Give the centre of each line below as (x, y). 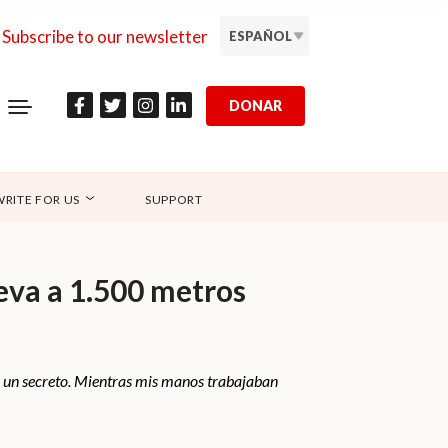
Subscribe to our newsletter (105, 36)
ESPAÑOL (260, 36)
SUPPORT (173, 200)
